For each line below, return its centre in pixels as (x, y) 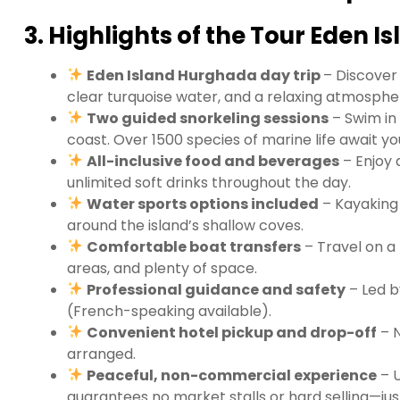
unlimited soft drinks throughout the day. (209, 182)
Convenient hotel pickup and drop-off (232, 332)
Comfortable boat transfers (194, 246)
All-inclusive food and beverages (213, 161)
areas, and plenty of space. (162, 268)
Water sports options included (203, 204)
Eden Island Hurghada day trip (205, 75)
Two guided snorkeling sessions (208, 118)
